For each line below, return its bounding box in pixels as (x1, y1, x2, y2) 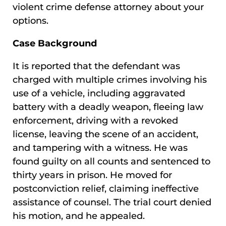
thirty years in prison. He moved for (13, 169, 172, 181)
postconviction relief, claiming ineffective (13, 183, 199, 195)
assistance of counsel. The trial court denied (13, 197, 211, 208)
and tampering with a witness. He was (13, 142, 188, 154)
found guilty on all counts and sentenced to (13, 156, 210, 167)
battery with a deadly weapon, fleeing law (13, 101, 203, 113)
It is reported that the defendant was (13, 61, 180, 72)
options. (13, 15, 48, 27)
